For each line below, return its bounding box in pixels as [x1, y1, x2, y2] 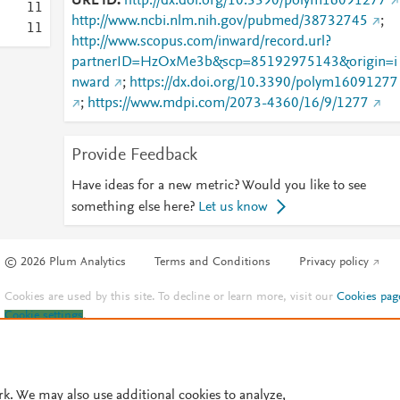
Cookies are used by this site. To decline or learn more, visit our [4, 291, 337, 304]
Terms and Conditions [154, 256, 271, 270]
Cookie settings [4, 310, 84, 323]
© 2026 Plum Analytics [4, 256, 127, 270]
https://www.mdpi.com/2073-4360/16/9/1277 [87, 96, 369, 111]
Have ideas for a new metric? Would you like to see [71, 179, 366, 193]
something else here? [71, 200, 195, 214]
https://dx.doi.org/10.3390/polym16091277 [129, 76, 398, 90]
